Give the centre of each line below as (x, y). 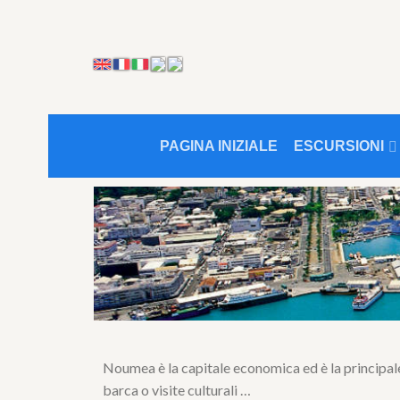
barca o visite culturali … (177, 390)
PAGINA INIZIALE (219, 146)
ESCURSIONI (339, 146)
